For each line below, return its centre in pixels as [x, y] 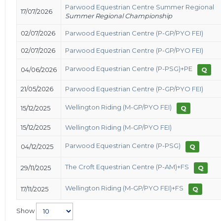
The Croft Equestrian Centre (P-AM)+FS [127, 167]
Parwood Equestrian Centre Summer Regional [140, 7]
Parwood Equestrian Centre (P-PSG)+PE [129, 69]
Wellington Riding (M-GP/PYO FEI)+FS [124, 188]
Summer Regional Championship [119, 16]
